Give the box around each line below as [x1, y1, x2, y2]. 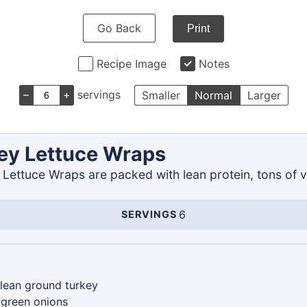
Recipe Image [96, 57, 167, 71]
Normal [194, 88, 232, 102]
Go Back [97, 21, 141, 35]
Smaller [141, 88, 180, 102]
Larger [247, 88, 281, 102]
